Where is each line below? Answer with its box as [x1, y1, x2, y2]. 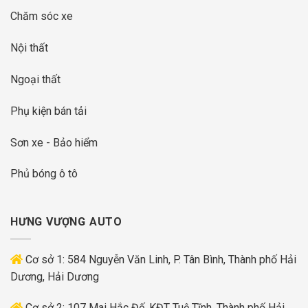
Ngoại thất [10, 72, 60, 86]
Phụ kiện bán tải [10, 104, 87, 118]
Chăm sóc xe [10, 10, 73, 23]
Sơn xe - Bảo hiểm [10, 135, 98, 149]
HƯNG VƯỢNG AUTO [10, 215, 122, 229]
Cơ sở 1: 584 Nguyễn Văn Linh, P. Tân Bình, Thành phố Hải [23, 252, 296, 266]
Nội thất [10, 41, 48, 55]
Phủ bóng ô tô [10, 167, 78, 181]
